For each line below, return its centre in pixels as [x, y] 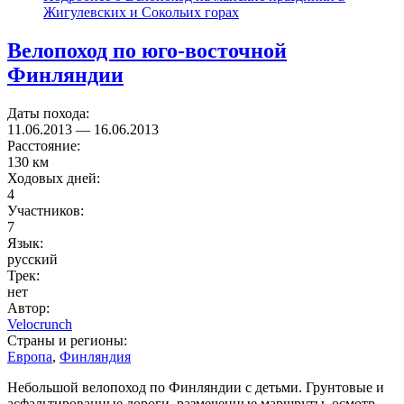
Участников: [47, 211]
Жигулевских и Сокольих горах [141, 13]
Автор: [30, 308]
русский [32, 260]
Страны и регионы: [69, 341]
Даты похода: [50, 114]
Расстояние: [46, 146]
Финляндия [95, 357]
